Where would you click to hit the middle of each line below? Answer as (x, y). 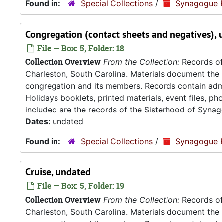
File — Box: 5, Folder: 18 (80, 48)
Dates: (39, 121)
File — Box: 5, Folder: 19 (80, 186)
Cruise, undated (58, 172)
